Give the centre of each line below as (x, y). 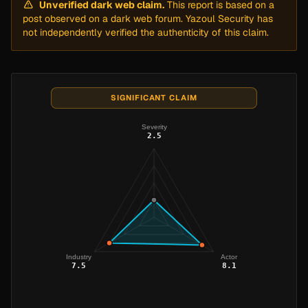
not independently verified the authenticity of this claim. (146, 32)
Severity (154, 126)
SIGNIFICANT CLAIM (154, 98)
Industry (79, 256)
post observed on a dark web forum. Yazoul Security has (148, 19)
